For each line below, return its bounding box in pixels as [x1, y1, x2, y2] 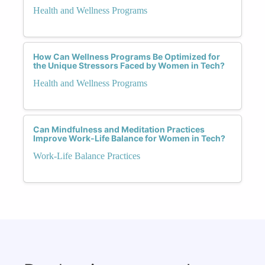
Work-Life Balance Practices [33, 150, 140, 161]
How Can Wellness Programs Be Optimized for [33, 51, 220, 62]
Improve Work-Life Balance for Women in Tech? [33, 132, 225, 143]
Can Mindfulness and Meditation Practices [33, 124, 205, 134]
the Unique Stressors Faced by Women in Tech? [33, 60, 225, 70]
